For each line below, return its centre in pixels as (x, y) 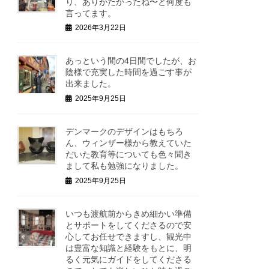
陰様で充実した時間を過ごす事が (129, 72)
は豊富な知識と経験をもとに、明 (129, 248)
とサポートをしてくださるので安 (129, 225)
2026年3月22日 (101, 28)
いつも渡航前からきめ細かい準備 (129, 213)
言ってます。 (91, 13)
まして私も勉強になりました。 (125, 165)
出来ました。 (91, 84)
